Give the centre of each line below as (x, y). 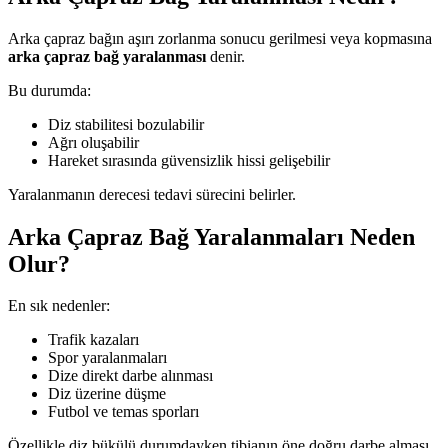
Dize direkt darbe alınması (130, 376)
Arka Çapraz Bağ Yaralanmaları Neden (211, 236)
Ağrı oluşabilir (93, 142)
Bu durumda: (49, 90)
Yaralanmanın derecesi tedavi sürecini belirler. (152, 194)
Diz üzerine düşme (107, 394)
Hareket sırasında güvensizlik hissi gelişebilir (189, 160)
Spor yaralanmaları (107, 358)
